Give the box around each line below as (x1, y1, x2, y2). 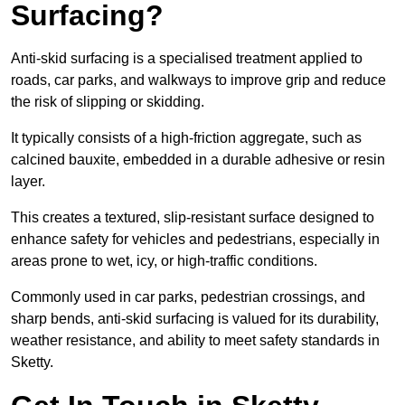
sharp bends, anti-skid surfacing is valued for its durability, (11, 311, 379, 327)
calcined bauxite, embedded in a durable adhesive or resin (11, 152, 385, 168)
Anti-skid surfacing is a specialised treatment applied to (11, 51, 363, 67)
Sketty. (11, 354, 53, 371)
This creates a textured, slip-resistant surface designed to (11, 210, 374, 226)
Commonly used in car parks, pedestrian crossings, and (11, 289, 365, 306)
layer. (11, 174, 45, 190)
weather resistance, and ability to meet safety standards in (11, 333, 380, 349)
